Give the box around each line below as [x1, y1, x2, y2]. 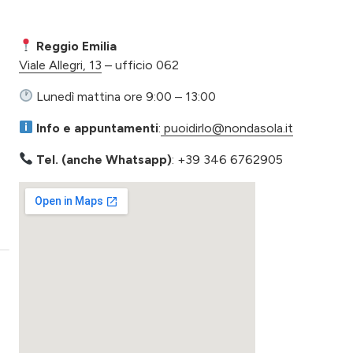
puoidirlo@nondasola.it [161, 120, 294, 136]
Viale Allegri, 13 [19, 57, 102, 72]
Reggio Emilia [33, 38, 117, 54]
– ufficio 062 [102, 57, 179, 72]
